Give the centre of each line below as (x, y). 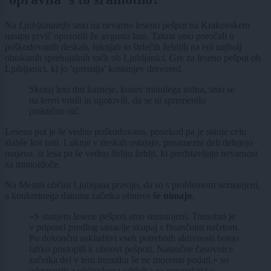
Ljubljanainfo (44, 25)
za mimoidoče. (33, 165)
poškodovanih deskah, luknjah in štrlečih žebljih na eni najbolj (123, 47)
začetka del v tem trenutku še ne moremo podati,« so (129, 260)
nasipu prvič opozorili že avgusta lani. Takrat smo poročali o (119, 36)
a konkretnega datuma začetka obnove (79, 196)
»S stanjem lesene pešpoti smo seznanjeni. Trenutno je (132, 217)
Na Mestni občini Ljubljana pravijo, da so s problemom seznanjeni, (132, 185)
